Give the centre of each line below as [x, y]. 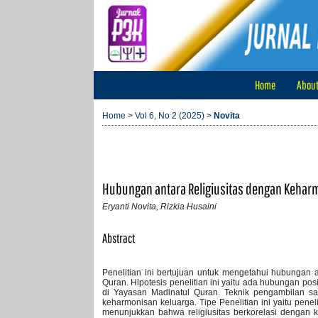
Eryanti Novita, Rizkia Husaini [159, 206]
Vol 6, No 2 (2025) [170, 116]
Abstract [119, 238]
